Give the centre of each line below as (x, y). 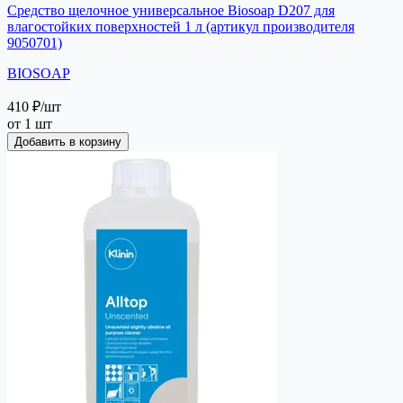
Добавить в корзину (68, 141)
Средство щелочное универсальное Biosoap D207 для (171, 10)
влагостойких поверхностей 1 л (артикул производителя (181, 26)
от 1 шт (30, 123)
